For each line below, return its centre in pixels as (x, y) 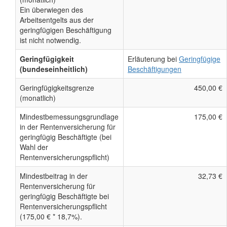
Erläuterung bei (153, 59)
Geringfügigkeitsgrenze (57, 88)
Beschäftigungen (155, 69)
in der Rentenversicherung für (68, 127)
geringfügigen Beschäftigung (66, 30)
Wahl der (34, 147)
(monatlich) (38, 98)
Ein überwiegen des (51, 10)
